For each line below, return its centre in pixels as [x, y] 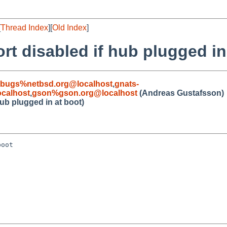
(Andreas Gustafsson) [181, 93]
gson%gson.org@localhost [85, 93]
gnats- [127, 84]
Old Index [69, 28]
